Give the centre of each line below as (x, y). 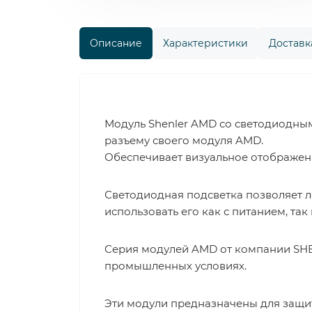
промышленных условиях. (175, 266)
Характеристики (205, 43)
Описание (116, 43)
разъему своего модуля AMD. (184, 140)
